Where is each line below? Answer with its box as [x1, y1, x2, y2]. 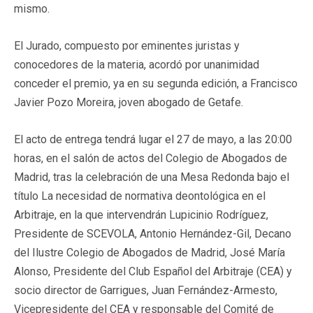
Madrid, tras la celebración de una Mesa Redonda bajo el [14, 170, 289, 184]
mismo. [14, 1, 50, 15]
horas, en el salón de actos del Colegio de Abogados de [14, 151, 287, 165]
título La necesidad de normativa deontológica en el [14, 189, 265, 203]
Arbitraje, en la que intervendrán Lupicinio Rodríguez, [14, 208, 268, 221]
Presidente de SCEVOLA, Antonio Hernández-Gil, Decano [14, 226, 291, 240]
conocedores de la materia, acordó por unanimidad [14, 57, 259, 71]
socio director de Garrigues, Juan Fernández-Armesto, [14, 283, 277, 297]
